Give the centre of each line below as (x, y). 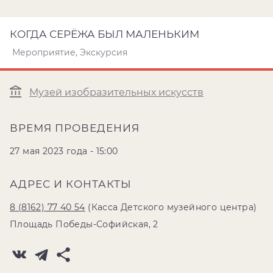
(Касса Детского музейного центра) (171, 207)
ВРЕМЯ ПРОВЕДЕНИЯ (75, 128)
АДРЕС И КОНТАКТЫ (71, 184)
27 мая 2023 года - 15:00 (64, 151)
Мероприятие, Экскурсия (70, 52)
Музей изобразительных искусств (116, 93)
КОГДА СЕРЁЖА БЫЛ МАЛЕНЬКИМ (105, 34)
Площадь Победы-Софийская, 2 (84, 224)
